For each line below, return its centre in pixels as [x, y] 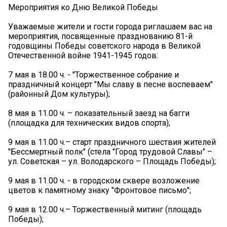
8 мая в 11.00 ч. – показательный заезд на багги [99, 113]
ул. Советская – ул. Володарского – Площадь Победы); [112, 161]
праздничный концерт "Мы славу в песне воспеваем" [110, 84]
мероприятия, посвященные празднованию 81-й [100, 36]
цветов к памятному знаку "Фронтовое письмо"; [100, 190]
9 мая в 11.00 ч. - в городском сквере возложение [104, 180]
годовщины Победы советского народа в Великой [104, 46]
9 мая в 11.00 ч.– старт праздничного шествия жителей [112, 142]
